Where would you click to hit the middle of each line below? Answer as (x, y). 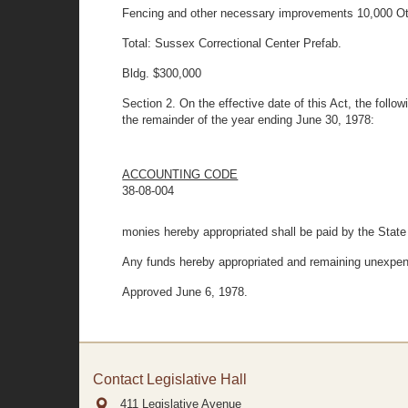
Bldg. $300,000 (162, 73)
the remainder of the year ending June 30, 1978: (249, 120)
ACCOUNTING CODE (180, 174)
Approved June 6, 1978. (185, 292)
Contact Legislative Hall (170, 379)
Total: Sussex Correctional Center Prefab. (232, 43)
